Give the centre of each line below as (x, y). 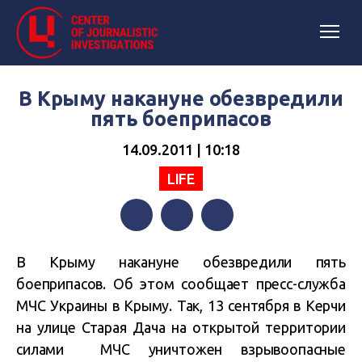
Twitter (181, 247)
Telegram (228, 247)
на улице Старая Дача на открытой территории (181, 327)
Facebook (148, 247)
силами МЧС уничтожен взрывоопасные (181, 349)
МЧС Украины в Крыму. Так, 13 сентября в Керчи (181, 305)
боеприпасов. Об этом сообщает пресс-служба (181, 284)
